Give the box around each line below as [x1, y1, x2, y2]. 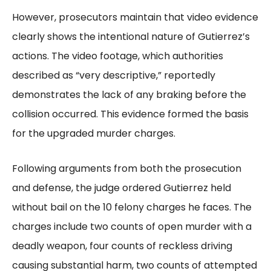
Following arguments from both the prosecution [12, 161, 241, 175]
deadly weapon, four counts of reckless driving [12, 238, 232, 253]
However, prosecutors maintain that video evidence [12, 10, 258, 24]
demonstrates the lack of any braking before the [12, 87, 246, 102]
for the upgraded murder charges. [12, 126, 175, 140]
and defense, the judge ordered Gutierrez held [12, 180, 231, 195]
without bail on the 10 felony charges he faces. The [12, 200, 252, 214]
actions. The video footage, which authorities [12, 48, 223, 63]
